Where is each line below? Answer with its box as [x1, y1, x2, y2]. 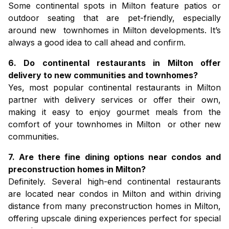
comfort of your [8, 119, 74, 130]
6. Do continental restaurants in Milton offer [8, 58, 221, 68]
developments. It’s [147, 25, 221, 36]
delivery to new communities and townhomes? [8, 70, 198, 81]
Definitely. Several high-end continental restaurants [8, 176, 221, 187]
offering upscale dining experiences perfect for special [8, 213, 221, 224]
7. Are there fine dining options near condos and [8, 152, 221, 163]
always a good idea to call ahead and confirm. [8, 37, 186, 48]
